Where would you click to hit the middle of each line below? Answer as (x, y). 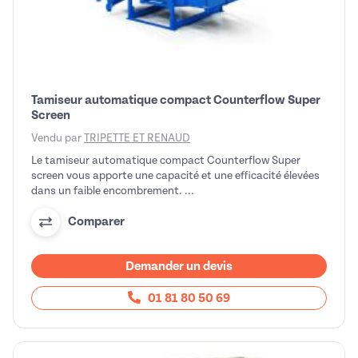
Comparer (96, 221)
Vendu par (58, 137)
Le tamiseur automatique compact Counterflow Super (166, 160)
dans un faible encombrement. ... (113, 190)
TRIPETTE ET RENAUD (137, 137)
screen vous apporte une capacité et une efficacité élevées (175, 175)
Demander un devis (179, 266)
